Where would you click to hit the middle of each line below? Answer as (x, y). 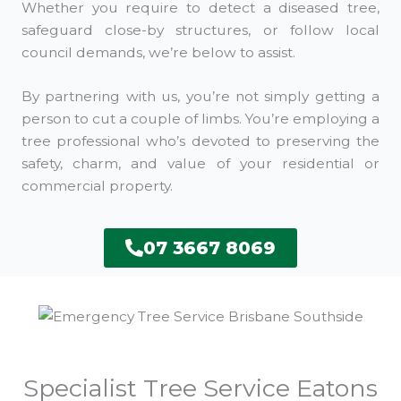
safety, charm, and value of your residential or (200, 164)
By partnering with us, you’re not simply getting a (200, 97)
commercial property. (97, 186)
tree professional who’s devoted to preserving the (200, 141)
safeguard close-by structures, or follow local (200, 30)
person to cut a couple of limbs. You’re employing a (200, 119)
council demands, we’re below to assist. (158, 52)
